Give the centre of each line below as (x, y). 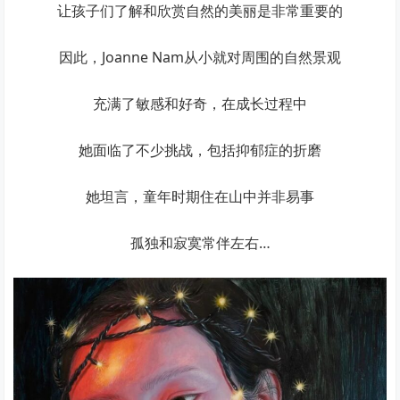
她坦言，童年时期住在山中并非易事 (200, 196)
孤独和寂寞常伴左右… (200, 242)
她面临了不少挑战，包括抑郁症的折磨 (200, 150)
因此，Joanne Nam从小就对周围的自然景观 (200, 57)
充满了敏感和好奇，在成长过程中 (200, 103)
